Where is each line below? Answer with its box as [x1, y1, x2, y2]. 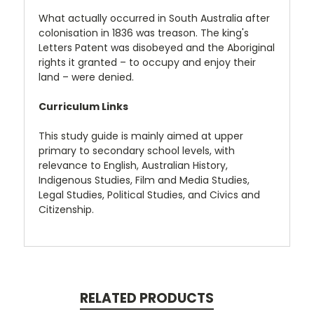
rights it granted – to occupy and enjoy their [39, 55, 256, 69]
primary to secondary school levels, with [39, 143, 235, 158]
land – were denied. [39, 69, 134, 84]
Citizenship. [39, 202, 94, 217]
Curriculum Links [39, 99, 128, 114]
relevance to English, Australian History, [39, 158, 228, 172]
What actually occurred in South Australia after [39, 11, 270, 25]
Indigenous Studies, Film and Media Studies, [39, 172, 250, 187]
